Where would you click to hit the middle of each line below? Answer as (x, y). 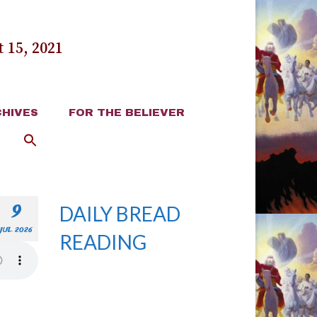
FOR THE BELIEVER (126, 113)
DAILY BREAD (120, 214)
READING (103, 242)
